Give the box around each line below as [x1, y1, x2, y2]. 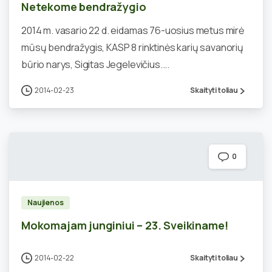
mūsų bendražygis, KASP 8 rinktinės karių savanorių [21, 40, 243, 54]
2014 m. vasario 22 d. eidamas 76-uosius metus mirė [21, 23, 244, 37]
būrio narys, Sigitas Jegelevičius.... [21, 57, 170, 71]
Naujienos [27, 197, 64, 208]
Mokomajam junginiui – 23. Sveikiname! [21, 217, 228, 233]
